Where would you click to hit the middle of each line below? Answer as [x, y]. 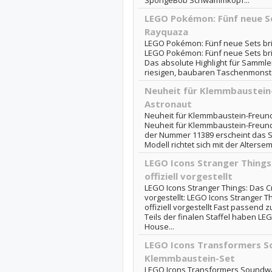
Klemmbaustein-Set [189, 258]
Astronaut [168, 104]
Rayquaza [166, 32]
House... [159, 226]
